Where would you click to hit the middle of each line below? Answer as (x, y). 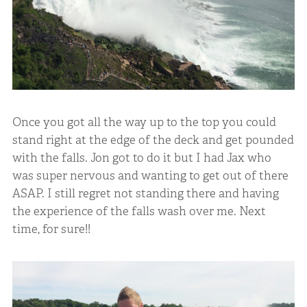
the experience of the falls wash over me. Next (139, 211)
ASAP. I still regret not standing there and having (145, 193)
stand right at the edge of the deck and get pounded (153, 139)
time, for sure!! (51, 229)
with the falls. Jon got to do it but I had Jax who (142, 157)
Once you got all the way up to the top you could (144, 122)
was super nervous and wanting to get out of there (150, 175)
